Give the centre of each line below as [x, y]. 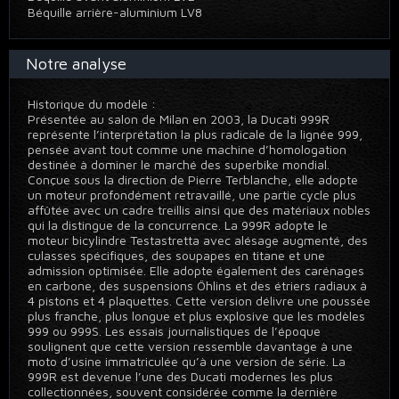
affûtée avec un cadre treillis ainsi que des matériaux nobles [199, 210]
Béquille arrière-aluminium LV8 [118, 12]
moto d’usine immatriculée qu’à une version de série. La [187, 361]
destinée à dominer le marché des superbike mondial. [179, 164]
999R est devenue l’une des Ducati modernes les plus [180, 376]
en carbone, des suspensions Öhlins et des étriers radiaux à [197, 285]
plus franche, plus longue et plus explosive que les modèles [196, 316]
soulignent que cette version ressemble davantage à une [190, 346]
